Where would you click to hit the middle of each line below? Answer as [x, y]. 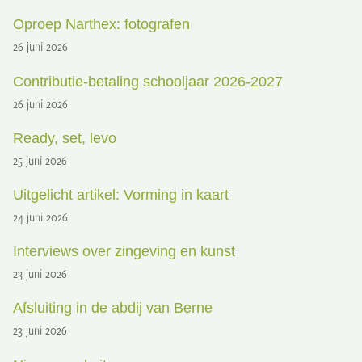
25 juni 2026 [40, 160]
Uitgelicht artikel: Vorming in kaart [121, 194]
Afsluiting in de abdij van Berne [113, 307]
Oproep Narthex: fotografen [102, 24]
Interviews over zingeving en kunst [124, 251]
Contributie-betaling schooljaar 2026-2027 [148, 81]
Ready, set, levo [65, 138]
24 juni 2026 [41, 216]
